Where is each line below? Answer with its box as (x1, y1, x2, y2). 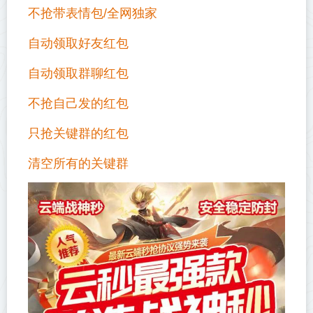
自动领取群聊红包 (28, 66, 129, 80)
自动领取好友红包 (28, 36, 129, 50)
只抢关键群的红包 (28, 126, 129, 140)
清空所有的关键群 (28, 156, 129, 170)
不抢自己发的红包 (28, 96, 129, 110)
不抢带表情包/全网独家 (28, 6, 157, 20)
